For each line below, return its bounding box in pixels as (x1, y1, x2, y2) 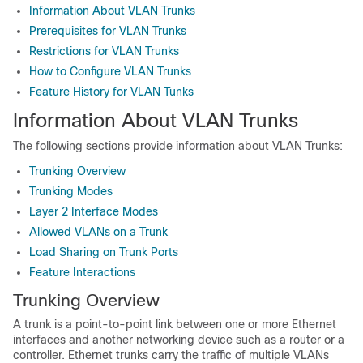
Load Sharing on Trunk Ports (29, 246, 178, 258)
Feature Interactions (29, 266, 135, 279)
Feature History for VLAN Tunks (29, 85, 194, 98)
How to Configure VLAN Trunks (29, 65, 191, 78)
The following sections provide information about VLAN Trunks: (13, 139, 343, 152)
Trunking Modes (29, 185, 113, 198)
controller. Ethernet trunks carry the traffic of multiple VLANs (13, 348, 329, 361)
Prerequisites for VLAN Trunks (29, 24, 186, 37)
